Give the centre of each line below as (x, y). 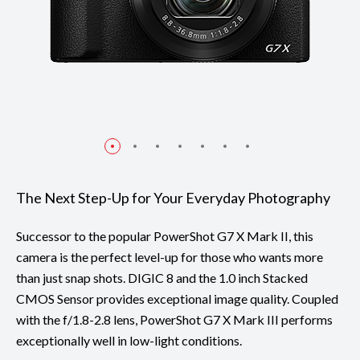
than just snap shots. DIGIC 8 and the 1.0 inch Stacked (162, 277)
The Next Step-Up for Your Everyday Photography (173, 197)
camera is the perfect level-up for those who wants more (170, 256)
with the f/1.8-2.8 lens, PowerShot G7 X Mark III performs (174, 319)
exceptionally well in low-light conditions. (129, 340)
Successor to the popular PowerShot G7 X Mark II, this (165, 235)
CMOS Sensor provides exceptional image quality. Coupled (177, 298)
